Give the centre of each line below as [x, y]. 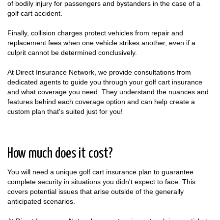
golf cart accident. [35, 14]
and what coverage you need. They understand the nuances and [108, 92]
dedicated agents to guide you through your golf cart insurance [105, 82]
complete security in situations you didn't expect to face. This [101, 182]
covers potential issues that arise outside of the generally [96, 192]
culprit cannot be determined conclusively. [72, 53]
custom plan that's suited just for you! [65, 112]
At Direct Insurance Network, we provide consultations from [99, 72]
